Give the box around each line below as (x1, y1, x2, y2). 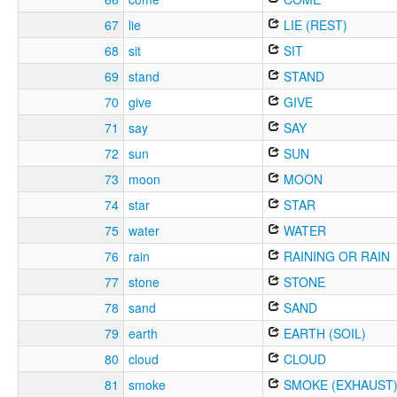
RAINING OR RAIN (280, 246, 391, 265)
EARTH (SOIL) (280, 323, 367, 342)
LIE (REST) (280, 15, 348, 34)
